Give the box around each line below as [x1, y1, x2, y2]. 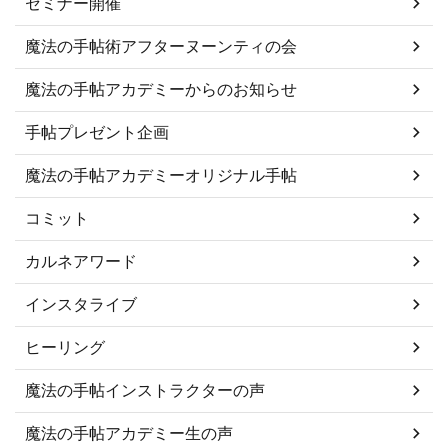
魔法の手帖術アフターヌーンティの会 [25, 35, 297, 56]
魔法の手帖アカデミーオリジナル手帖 [25, 164, 297, 185]
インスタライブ [25, 293, 137, 314]
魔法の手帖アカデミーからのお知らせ [25, 78, 297, 99]
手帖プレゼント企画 [25, 121, 169, 142]
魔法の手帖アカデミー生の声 [25, 422, 233, 443]
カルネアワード [25, 250, 137, 271]
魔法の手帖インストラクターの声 [25, 379, 265, 400]
